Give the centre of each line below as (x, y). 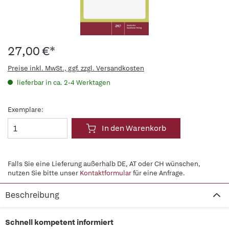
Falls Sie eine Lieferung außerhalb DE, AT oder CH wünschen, (104, 164)
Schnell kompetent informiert (59, 222)
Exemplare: (26, 110)
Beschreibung (32, 195)
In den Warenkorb (134, 128)
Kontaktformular (106, 173)
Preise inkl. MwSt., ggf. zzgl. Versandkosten (76, 68)
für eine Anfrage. (158, 173)
